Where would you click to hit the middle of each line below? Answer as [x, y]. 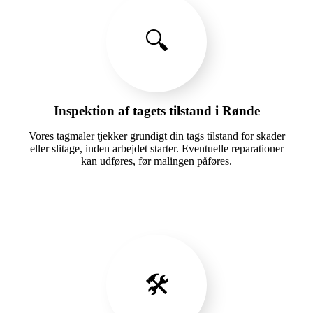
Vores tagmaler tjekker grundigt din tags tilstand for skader [156, 136]
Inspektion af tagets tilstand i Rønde [156, 110]
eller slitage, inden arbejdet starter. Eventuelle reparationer [156, 148]
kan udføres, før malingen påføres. [156, 161]
